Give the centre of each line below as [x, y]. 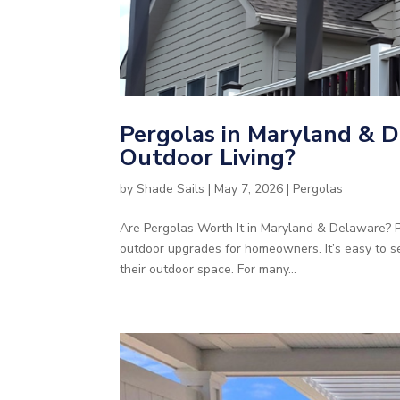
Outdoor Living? [208, 158]
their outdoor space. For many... [208, 270]
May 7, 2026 [249, 189]
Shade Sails [171, 189]
